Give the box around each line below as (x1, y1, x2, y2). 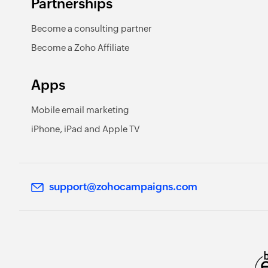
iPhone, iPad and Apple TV (31, 124, 140, 134)
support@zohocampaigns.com (49, 180, 197, 193)
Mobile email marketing (31, 105, 129, 115)
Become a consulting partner (31, 23, 152, 33)
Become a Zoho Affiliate (31, 42, 129, 53)
